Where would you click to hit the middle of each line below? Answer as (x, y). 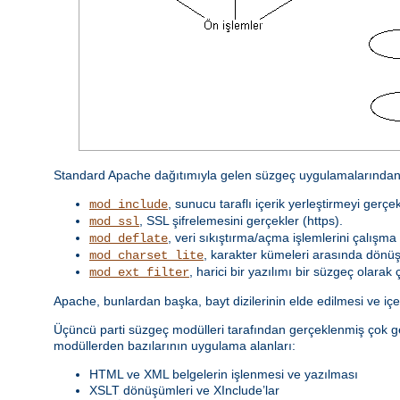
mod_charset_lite (146, 255)
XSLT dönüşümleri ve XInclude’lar (184, 390)
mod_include (129, 204)
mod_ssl (114, 221)
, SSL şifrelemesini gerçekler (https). (241, 220)
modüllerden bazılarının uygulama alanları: (175, 345)
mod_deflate (129, 238)
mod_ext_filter (139, 272)
